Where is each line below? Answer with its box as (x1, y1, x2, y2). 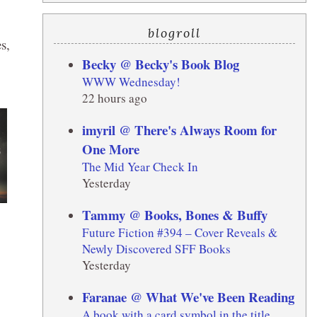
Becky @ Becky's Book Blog (81, 54, 239, 74)
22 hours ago (81, 89, 147, 106)
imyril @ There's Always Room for (81, 120, 277, 139)
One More (81, 139, 139, 158)
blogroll (147, 24, 201, 41)
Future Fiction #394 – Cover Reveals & (81, 224, 277, 241)
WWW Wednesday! (81, 73, 180, 90)
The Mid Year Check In (81, 158, 198, 175)
